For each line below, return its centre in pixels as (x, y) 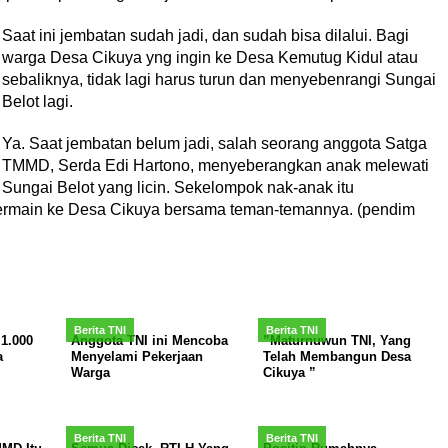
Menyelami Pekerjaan (136, 356)
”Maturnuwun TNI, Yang (336, 340)
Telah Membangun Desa (336, 356)
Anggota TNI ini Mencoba (149, 340)
